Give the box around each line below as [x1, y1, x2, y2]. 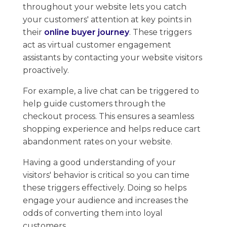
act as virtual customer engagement [23, 40, 171, 50]
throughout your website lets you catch [23, 2, 186, 12]
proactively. [23, 65, 69, 75]
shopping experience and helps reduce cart [23, 124, 201, 134]
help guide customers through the [23, 98, 166, 108]
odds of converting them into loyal [23, 208, 163, 218]
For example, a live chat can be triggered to [23, 86, 199, 96]
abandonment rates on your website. [23, 136, 172, 146]
